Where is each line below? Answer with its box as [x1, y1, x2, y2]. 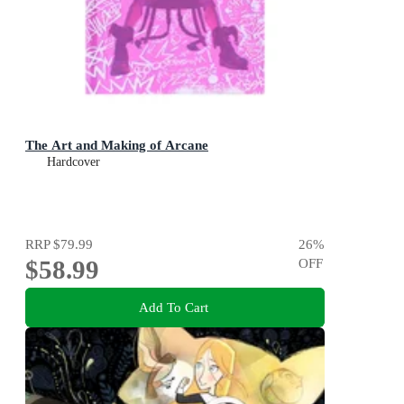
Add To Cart [138, 299, 208, 316]
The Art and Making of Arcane [25, 136, 208, 152]
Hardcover [47, 154, 100, 169]
